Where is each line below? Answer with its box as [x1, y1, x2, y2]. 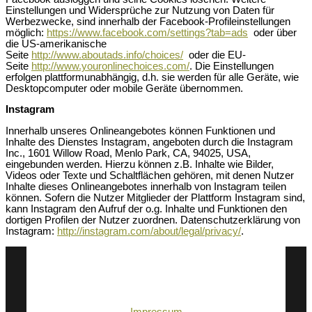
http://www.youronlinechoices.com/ [31, 60, 189, 72]
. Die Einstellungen [189, 60, 274, 72]
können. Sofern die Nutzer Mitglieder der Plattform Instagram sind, [6, 192, 305, 203]
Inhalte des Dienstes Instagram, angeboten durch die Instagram [6, 136, 293, 148]
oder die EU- [183, 49, 246, 61]
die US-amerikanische [6, 38, 107, 49]
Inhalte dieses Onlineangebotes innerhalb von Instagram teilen [6, 180, 286, 192]
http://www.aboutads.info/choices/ [31, 49, 183, 61]
